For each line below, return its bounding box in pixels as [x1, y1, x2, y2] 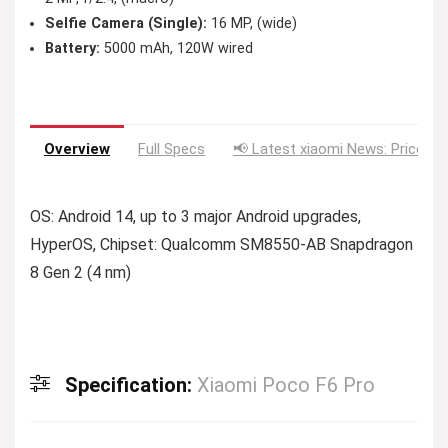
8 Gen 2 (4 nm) [30, 263, 131, 282]
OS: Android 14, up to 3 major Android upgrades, [30, 207, 361, 226]
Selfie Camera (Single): [45, 15, 207, 32]
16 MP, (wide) [207, 15, 297, 32]
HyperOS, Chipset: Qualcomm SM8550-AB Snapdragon [30, 235, 413, 254]
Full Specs [138, 140, 205, 158]
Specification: [65, 373, 197, 397]
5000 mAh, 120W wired [100, 40, 253, 57]
